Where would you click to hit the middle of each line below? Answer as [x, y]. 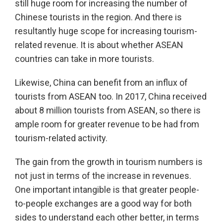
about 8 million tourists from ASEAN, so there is [108, 111]
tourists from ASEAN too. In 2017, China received [111, 97]
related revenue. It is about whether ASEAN [99, 45]
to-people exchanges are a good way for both [103, 204]
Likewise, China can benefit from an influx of [101, 83]
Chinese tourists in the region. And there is [98, 17]
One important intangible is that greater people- [107, 190]
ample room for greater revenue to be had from [107, 124]
